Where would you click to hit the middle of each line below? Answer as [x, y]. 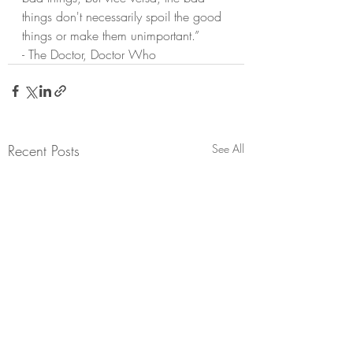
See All [228, 149]
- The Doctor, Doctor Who [89, 54]
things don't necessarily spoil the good [124, 17]
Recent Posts [44, 150]
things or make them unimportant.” [111, 35]
